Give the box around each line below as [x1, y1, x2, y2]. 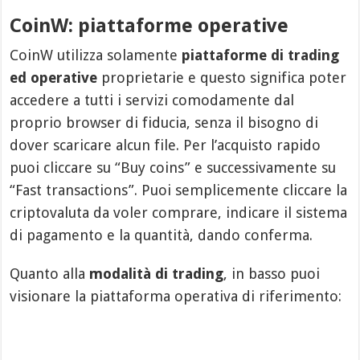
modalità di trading [89, 264, 224, 282]
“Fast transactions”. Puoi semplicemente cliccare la [10, 181, 348, 198]
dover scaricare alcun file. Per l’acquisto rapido [10, 136, 321, 153]
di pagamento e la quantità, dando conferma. [10, 226, 313, 243]
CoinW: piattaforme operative [10, 14, 289, 37]
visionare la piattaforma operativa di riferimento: [10, 287, 342, 305]
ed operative [10, 68, 98, 86]
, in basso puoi [223, 264, 321, 282]
